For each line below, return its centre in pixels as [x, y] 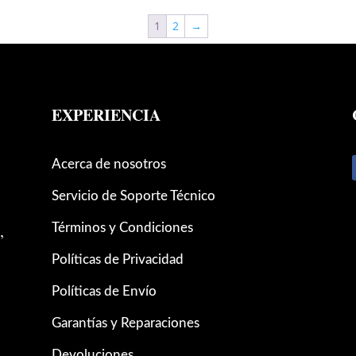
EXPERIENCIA [106, 115]
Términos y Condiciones [122, 228]
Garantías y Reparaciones [125, 323]
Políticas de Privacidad [117, 260]
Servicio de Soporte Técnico [133, 196]
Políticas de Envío [104, 292]
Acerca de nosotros [108, 164]
